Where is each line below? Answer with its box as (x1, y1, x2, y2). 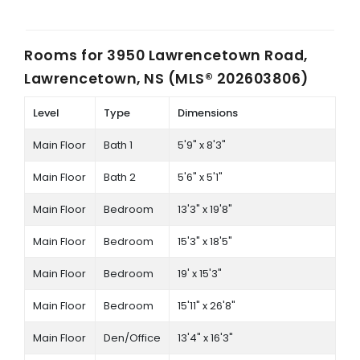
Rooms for (24, 45, 107, 66)
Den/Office (103, 330, 161, 346)
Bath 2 (103, 170, 136, 186)
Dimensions (177, 105, 238, 121)
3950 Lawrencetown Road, (107, 45, 308, 66)
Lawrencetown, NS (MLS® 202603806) (24, 68, 309, 89)
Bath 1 (103, 137, 133, 153)
